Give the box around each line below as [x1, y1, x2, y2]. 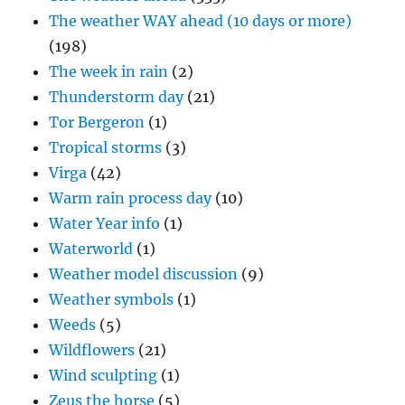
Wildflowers [49, 341, 136, 360]
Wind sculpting [49, 366, 158, 385]
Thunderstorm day [49, 88, 184, 107]
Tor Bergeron [49, 113, 146, 132]
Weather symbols [49, 290, 174, 309]
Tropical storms [49, 138, 163, 157]
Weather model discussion [49, 265, 239, 284]
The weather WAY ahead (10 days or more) [49, 12, 353, 31]
